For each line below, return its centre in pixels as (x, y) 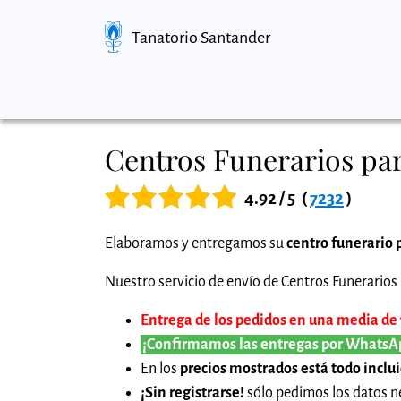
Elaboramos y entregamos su (196, 243)
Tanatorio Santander (201, 37)
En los (160, 368)
